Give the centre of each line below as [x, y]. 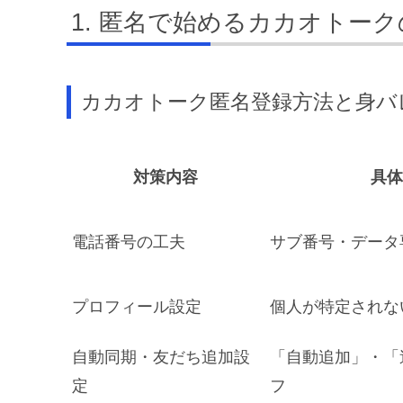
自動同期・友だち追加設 [161, 357]
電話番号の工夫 [129, 242]
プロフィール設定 [137, 306]
